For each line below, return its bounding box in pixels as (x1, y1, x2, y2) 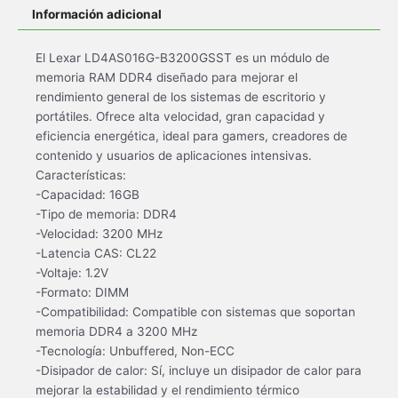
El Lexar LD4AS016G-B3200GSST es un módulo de (36, 50, 330, 65)
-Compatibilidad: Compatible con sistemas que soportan (36, 304, 355, 319)
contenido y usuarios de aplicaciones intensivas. (36, 147, 312, 163)
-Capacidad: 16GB (36, 187, 139, 202)
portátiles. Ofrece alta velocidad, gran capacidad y (36, 108, 325, 123)
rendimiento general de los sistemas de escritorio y (36, 89, 326, 104)
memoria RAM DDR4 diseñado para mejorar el (36, 69, 298, 84)
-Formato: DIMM (36, 284, 129, 299)
